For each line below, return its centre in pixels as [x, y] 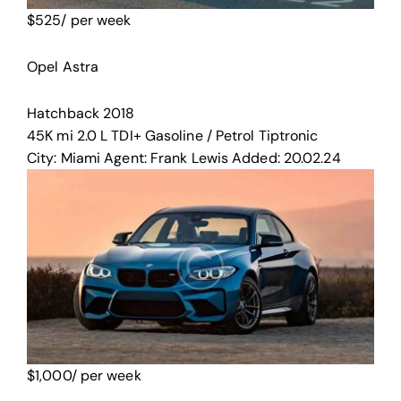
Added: [256, 158]
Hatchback [63, 113]
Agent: [125, 158]
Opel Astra [63, 67]
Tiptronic [288, 135]
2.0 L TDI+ [109, 135]
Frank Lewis [189, 158]
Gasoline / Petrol [200, 135]
